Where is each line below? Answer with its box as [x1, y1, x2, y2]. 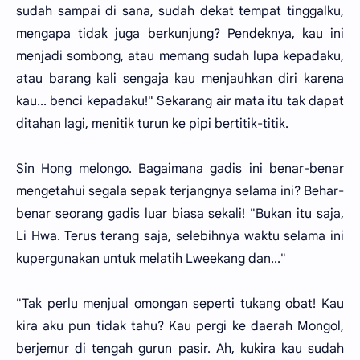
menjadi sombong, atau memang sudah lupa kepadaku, [16, 48, 344, 64]
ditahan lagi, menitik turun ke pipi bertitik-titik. [16, 116, 288, 132]
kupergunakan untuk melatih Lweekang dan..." [16, 251, 286, 267]
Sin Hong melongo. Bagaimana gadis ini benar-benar [16, 161, 344, 177]
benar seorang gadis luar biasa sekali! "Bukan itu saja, [16, 206, 344, 222]
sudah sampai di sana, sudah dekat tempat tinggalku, [16, 3, 344, 19]
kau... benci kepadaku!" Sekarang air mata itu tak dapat [16, 93, 344, 109]
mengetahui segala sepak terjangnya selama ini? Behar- [16, 183, 344, 199]
